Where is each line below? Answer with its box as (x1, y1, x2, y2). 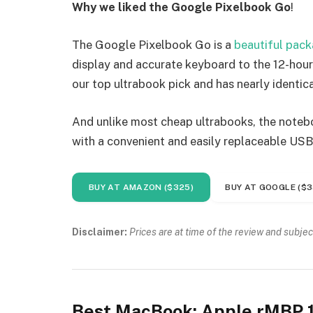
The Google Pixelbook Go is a (72, 37, 234, 52)
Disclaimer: (72, 226, 127, 238)
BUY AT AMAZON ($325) (89, 182, 194, 193)
